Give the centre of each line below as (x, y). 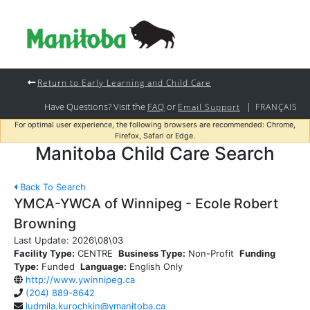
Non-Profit (211, 253)
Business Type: (152, 253)
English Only (156, 266)
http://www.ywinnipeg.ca (80, 280)
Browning (45, 224)
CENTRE (95, 253)
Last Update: (43, 240)
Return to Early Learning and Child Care (124, 82)
